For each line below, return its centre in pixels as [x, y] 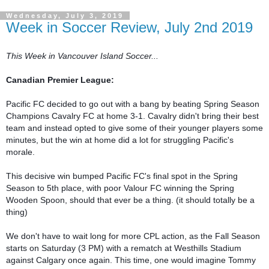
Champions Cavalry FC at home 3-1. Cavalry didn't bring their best [132, 116]
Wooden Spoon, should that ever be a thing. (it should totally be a [130, 200]
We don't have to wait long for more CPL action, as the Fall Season [133, 236]
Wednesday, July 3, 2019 [65, 15]
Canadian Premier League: [60, 80]
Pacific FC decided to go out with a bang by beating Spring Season [133, 104]
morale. [20, 152]
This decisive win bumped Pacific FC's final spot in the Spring [122, 176]
